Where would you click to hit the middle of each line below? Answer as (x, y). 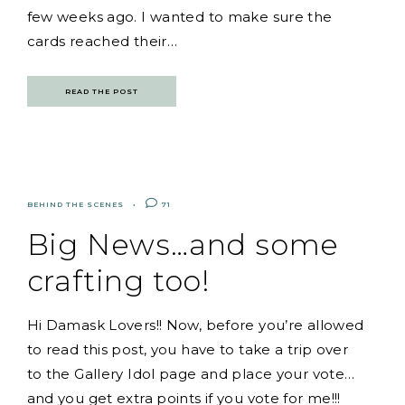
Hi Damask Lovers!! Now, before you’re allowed (195, 325)
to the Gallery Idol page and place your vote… (191, 373)
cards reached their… (102, 41)
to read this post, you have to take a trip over (188, 349)
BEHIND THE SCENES (75, 204)
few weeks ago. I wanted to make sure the (179, 16)
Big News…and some (183, 244)
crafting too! (119, 280)
